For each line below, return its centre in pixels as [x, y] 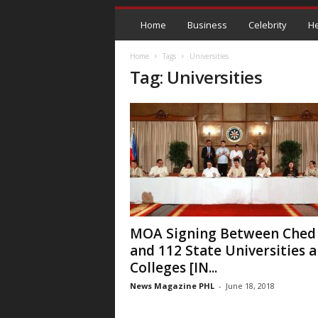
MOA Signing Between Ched [223, 234]
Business [207, 25]
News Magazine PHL [172, 286]
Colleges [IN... [173, 268]
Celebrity [267, 25]
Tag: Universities [196, 77]
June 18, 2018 [250, 286]
